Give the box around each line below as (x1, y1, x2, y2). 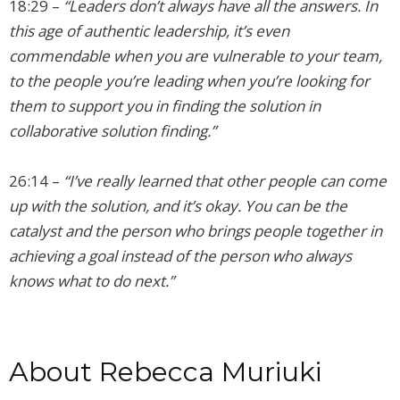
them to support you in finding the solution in (9, 96, 321, 117)
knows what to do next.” (9, 271, 174, 292)
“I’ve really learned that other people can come (63, 171, 387, 192)
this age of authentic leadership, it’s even (9, 21, 289, 42)
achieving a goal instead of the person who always (9, 246, 352, 267)
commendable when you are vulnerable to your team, (9, 46, 382, 67)
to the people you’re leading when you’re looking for (9, 71, 370, 92)
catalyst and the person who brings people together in (9, 221, 382, 242)
